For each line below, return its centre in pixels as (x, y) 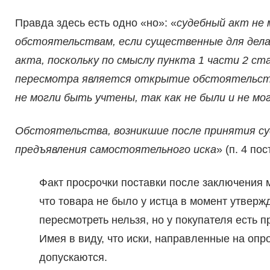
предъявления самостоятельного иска (115, 150)
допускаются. (73, 258)
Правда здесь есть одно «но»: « (96, 23)
